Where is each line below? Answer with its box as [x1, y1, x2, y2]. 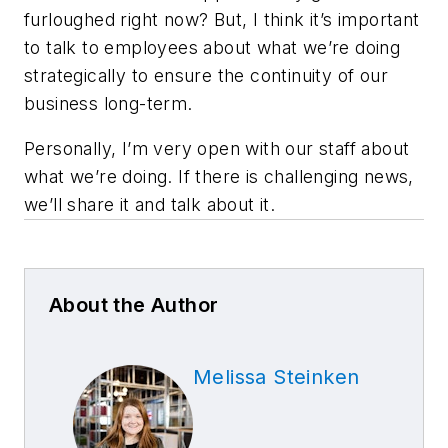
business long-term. [24, 92, 193, 114]
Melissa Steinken [193, 365, 360, 390]
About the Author [49, 293, 219, 318]
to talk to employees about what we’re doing [24, 36, 401, 58]
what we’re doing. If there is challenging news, [24, 166, 414, 188]
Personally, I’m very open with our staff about [24, 138, 410, 160]
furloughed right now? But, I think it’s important [24, 8, 420, 30]
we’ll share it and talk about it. [24, 194, 276, 216]
